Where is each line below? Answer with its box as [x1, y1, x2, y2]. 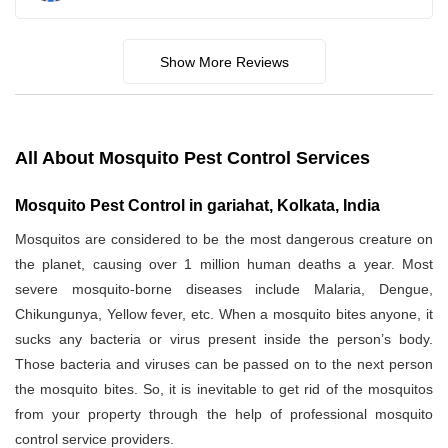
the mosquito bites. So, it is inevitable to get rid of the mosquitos [15, 381, 433, 398]
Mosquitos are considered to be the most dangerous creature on [15, 231, 433, 248]
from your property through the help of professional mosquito [15, 406, 433, 423]
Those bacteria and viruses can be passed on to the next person [15, 356, 433, 373]
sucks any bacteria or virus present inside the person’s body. [15, 331, 433, 348]
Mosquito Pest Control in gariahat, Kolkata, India [15, 197, 380, 215]
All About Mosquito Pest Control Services [15, 148, 370, 169]
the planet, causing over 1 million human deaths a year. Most [15, 256, 433, 273]
